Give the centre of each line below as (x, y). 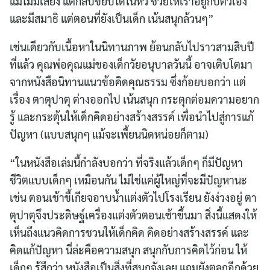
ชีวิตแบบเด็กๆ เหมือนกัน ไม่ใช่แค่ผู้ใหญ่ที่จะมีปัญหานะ (128, 180)
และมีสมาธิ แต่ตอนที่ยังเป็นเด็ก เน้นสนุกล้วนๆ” (112, 18)
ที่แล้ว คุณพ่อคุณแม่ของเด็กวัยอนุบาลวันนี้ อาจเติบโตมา (131, 64)
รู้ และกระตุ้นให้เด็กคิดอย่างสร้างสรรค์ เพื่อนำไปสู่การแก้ (132, 116)
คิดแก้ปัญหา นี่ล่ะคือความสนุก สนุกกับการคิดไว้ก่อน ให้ (128, 250)
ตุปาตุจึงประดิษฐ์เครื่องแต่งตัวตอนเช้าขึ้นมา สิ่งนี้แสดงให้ (133, 215)
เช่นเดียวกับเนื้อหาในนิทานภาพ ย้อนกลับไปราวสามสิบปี (132, 46)
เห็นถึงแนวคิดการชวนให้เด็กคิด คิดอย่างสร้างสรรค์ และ (129, 232)
